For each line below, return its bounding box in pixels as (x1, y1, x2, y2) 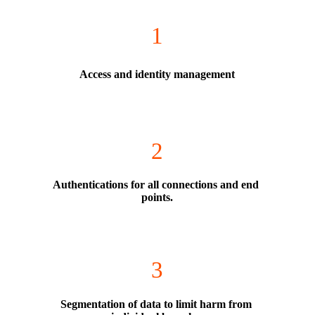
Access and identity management (79, 67, 236, 80)
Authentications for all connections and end (53, 179, 259, 191)
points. (141, 191, 174, 204)
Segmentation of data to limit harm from (60, 298, 252, 311)
